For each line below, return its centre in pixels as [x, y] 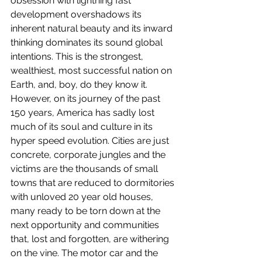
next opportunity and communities [86, 225]
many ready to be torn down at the [87, 211]
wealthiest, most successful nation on [92, 70]
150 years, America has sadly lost [84, 113]
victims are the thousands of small [85, 169]
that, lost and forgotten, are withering [91, 239]
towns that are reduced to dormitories [94, 183]
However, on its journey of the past [87, 99]
